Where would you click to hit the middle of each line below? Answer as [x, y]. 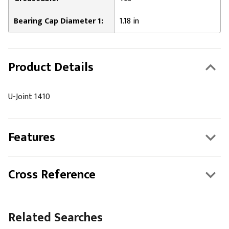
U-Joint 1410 [29, 97]
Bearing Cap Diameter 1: [59, 21]
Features [32, 138]
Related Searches [55, 218]
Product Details [51, 67]
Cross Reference [52, 175]
